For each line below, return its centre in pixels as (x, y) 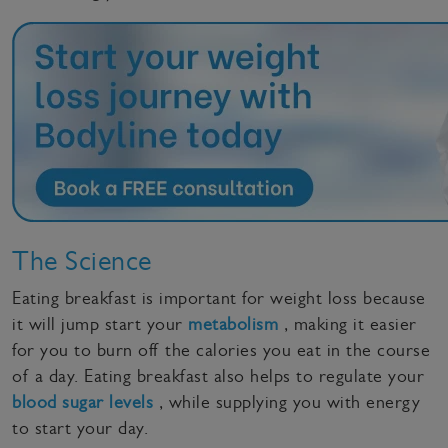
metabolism (233, 323)
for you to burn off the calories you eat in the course (221, 349)
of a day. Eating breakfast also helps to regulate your (218, 375)
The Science (82, 260)
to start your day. (80, 427)
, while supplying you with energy (286, 401)
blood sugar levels (82, 401)
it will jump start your (100, 323)
